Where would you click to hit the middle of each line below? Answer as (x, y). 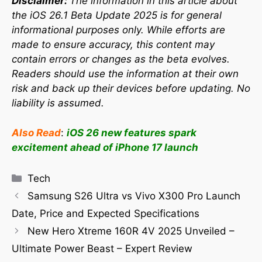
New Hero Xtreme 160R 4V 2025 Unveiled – (131, 231)
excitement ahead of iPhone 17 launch (105, 147)
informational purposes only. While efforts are (118, 30)
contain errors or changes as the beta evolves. (121, 59)
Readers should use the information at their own (125, 74)
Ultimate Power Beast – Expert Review (102, 249)
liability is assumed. (58, 103)
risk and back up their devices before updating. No (131, 88)
